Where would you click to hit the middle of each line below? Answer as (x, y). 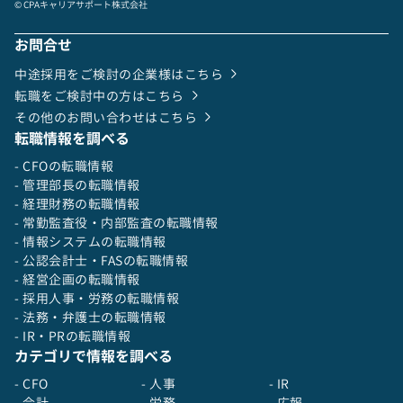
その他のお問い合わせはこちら (106, 117)
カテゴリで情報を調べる (94, 356)
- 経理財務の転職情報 (77, 204)
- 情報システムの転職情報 (90, 242)
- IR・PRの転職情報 (72, 336)
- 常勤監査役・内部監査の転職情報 (116, 223)
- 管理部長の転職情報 (77, 185)
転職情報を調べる (72, 139)
